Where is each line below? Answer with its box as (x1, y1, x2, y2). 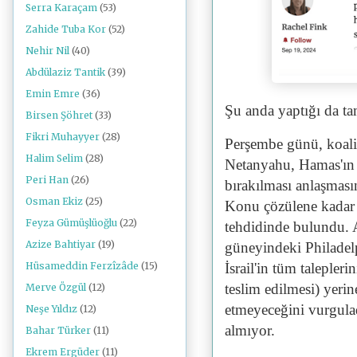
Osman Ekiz (25, 195, 83, 208)
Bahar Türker (25, 324, 91, 337)
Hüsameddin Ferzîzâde (25, 260, 139, 273)
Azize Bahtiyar (25, 238, 96, 251)
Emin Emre (25, 88, 80, 100)
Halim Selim (25, 152, 83, 165)
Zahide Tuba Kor (25, 23, 106, 36)
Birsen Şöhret (25, 109, 92, 122)
